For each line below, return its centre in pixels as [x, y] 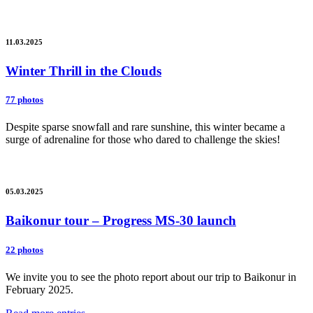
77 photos [24, 100]
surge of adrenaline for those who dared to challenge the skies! [143, 140]
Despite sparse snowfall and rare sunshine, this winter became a [145, 127]
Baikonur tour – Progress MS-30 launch [121, 221]
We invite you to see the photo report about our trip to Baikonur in [151, 277]
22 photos [24, 249]
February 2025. [39, 289]
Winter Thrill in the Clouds [83, 71]
